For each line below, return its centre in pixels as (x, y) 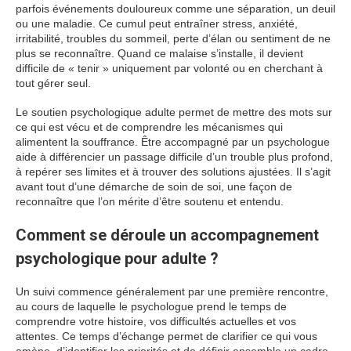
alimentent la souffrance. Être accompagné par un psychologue (173, 142)
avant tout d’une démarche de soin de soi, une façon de (154, 186)
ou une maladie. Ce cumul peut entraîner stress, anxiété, (157, 24)
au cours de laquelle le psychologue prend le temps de (151, 306)
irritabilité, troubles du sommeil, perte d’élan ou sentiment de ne (173, 38)
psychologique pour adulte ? (117, 259)
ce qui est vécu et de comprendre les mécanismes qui (149, 127)
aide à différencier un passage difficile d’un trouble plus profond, (174, 157)
